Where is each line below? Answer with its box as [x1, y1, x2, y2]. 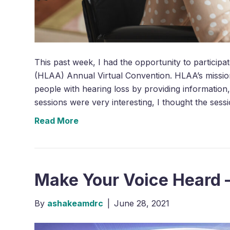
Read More [34, 116, 79, 126]
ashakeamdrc [47, 198, 104, 209]
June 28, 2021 [114, 198, 170, 209]
